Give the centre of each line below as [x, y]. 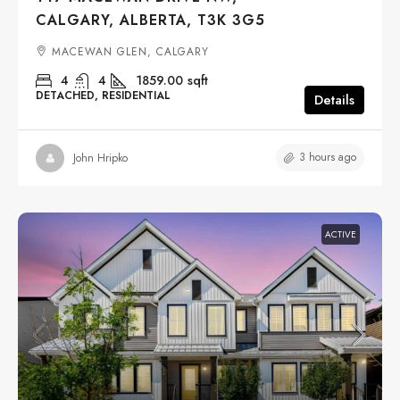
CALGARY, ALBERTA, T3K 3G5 [150, 21]
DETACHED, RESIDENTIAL [103, 96]
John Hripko [100, 158]
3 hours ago [328, 158]
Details [334, 100]
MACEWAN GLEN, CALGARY [130, 52]
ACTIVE [341, 235]
